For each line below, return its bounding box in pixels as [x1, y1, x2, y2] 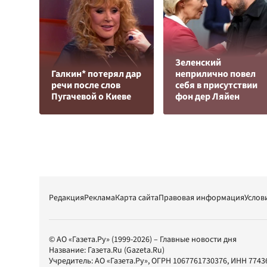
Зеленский [175, 56, 221, 69]
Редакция [49, 192, 84, 204]
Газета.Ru [88, 244, 122, 256]
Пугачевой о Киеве [51, 90, 131, 103]
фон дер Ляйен [175, 90, 240, 103]
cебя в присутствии [175, 79, 257, 92]
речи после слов [51, 79, 120, 92]
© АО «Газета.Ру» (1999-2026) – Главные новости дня [49, 234, 237, 246]
